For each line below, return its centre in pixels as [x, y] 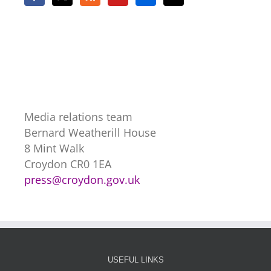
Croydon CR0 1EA [68, 164]
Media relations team [78, 117]
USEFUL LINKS [135, 260]
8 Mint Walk [54, 149]
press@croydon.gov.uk [82, 180]
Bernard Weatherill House [90, 133]
